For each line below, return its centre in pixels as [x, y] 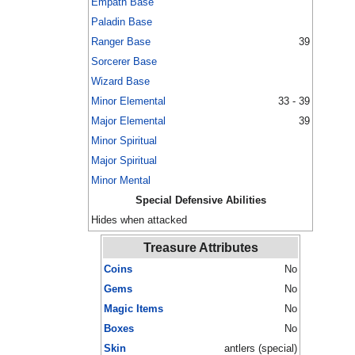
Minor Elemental [128, 101]
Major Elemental [128, 121]
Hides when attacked [139, 220]
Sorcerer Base [124, 62]
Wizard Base [120, 82]
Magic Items [134, 309]
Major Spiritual [124, 161]
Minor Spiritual [124, 141]
